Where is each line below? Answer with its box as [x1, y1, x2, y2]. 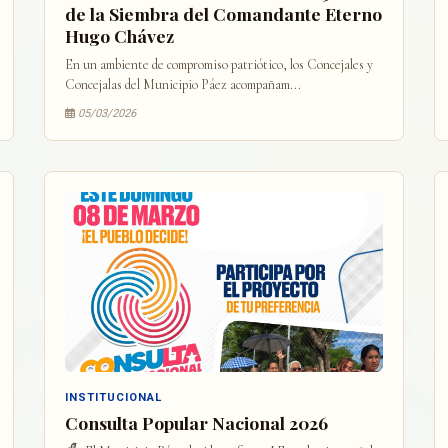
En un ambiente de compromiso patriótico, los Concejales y [64, 56, 373, 73]
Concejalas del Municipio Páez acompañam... [64, 76, 301, 93]
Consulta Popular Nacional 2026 [64, 411, 328, 434]
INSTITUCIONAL [64, 391, 162, 404]
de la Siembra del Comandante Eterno [64, 2, 382, 25]
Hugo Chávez [64, 24, 174, 47]
